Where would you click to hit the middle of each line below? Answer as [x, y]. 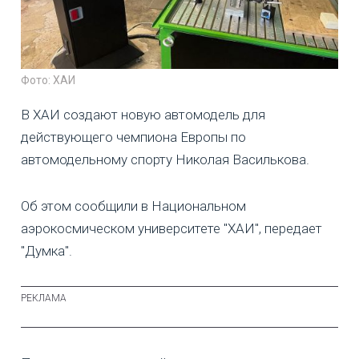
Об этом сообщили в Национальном [133, 206]
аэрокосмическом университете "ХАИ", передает [171, 228]
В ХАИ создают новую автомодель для [143, 114]
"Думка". [46, 250]
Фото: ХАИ [48, 80]
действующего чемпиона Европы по [133, 137]
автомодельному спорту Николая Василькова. [165, 159]
